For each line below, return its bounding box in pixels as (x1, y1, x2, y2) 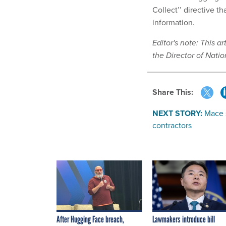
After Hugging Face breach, (56, 213, 124, 225)
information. (152, 17, 197, 29)
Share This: (157, 86, 193, 98)
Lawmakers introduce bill (152, 213, 215, 225)
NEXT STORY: (152, 107, 202, 119)
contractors (152, 119, 192, 131)
